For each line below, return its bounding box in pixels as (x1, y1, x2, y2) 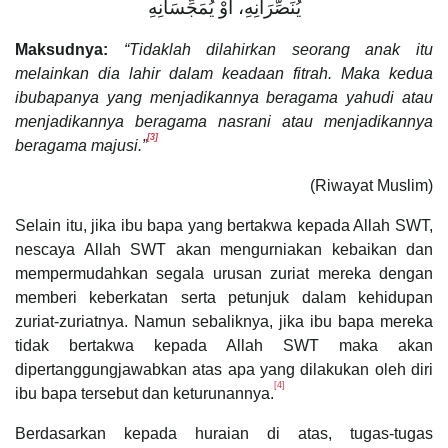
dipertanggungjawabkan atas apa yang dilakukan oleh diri (15, 360, 433, 378)
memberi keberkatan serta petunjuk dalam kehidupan (15, 288, 433, 306)
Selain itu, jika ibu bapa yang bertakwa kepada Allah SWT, (15, 216, 433, 234)
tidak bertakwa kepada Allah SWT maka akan (15, 336, 433, 354)
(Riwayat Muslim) (310, 176, 433, 194)
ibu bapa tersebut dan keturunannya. (15, 384, 274, 402)
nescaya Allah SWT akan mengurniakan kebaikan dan (15, 240, 433, 258)
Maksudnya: (15, 40, 108, 58)
